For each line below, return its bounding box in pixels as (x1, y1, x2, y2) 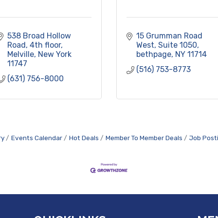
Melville (7, 49, 34, 59)
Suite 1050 (158, 40, 197, 50)
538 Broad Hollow (7, 31, 71, 40)
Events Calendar (11, 133, 62, 142)
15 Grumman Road (136, 31, 202, 40)
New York (38, 49, 72, 59)
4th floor (30, 40, 61, 50)
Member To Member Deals (106, 133, 182, 142)
